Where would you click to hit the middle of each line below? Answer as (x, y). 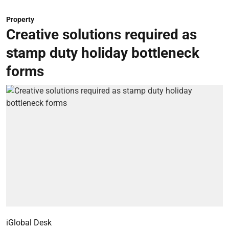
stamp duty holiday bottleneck (103, 53)
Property (20, 19)
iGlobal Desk (29, 223)
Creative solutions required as (101, 34)
